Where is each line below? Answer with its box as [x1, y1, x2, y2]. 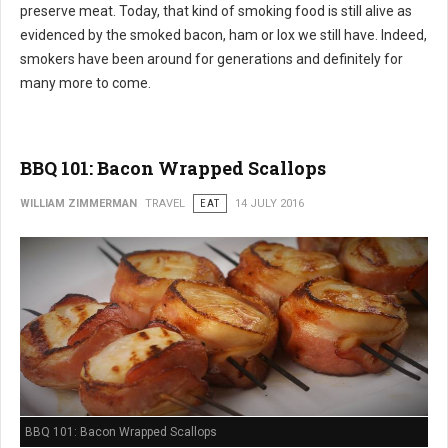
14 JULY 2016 [235, 197, 304, 211]
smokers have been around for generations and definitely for [20, 51, 403, 68]
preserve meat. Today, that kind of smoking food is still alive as [20, 3, 412, 20]
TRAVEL [145, 197, 185, 211]
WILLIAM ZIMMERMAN [20, 197, 137, 211]
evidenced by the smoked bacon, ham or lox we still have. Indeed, [20, 27, 427, 44]
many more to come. [20, 75, 151, 92]
